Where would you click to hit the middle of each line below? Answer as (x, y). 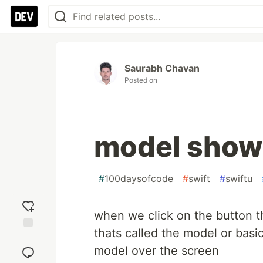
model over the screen (156, 251)
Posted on (141, 80)
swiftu (239, 178)
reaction (28, 248)
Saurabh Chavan (162, 68)
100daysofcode (139, 178)
